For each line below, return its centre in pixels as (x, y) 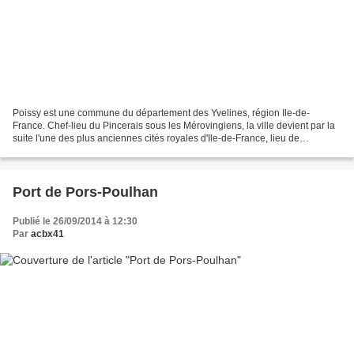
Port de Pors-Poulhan (85, 192)
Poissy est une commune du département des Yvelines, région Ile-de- (161, 113)
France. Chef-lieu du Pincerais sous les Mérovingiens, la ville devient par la (174, 125)
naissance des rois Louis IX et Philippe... (99, 151)
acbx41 (47, 233)
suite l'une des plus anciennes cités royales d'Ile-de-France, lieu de (156, 138)
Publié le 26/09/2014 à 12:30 (75, 221)
